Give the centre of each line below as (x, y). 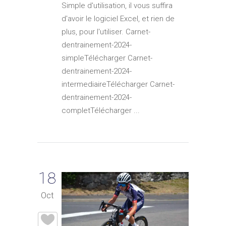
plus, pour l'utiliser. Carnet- (106, 32)
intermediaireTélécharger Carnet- (118, 84)
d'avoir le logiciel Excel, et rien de (118, 18)
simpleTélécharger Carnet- (107, 58)
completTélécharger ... (101, 110)
